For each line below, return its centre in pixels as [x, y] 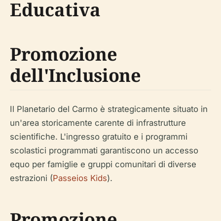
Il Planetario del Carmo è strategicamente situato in [109, 109]
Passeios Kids [80, 178]
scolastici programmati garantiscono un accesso [104, 150]
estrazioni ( [31, 178]
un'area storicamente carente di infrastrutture [98, 123]
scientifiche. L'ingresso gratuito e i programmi [99, 137]
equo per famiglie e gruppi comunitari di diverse [103, 164]
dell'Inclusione [75, 75]
